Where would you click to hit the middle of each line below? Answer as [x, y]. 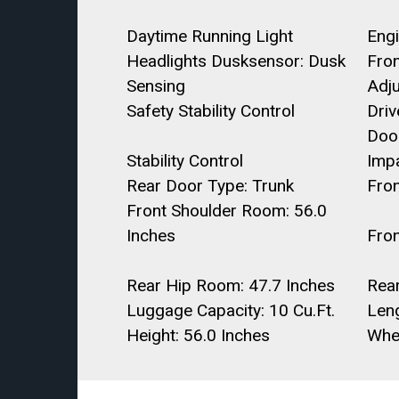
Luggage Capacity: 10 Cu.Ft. [231, 310]
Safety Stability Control [211, 111]
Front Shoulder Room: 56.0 [227, 211]
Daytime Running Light [210, 36]
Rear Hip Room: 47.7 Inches [231, 285]
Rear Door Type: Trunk [210, 186]
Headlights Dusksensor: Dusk [236, 61]
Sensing [156, 86]
